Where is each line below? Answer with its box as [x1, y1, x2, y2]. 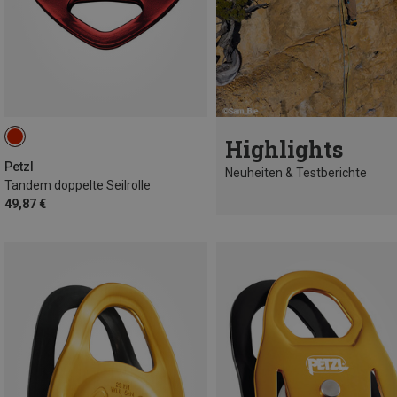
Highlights [225, 134, 343, 164]
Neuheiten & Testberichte [225, 165, 367, 180]
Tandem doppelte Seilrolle [4, 177, 151, 192]
